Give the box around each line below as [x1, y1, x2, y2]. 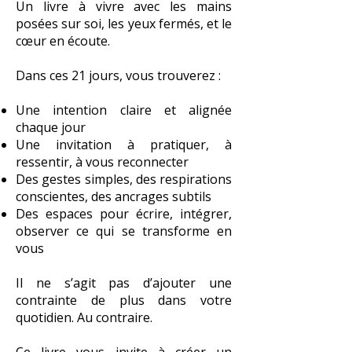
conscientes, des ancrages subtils [16, 188, 211, 205]
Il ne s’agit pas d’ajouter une [16, 274, 232, 291]
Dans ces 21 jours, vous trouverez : [16, 67, 221, 84]
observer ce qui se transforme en [16, 222, 232, 240]
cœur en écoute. [16, 32, 110, 49]
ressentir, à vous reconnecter [16, 153, 189, 170]
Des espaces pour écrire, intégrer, [16, 205, 232, 222]
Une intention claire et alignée [16, 101, 232, 119]
